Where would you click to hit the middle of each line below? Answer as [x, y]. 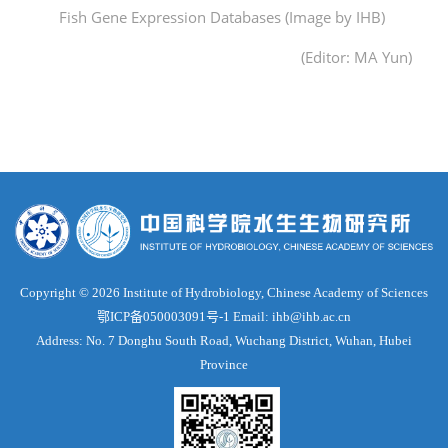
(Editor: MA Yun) [356, 56]
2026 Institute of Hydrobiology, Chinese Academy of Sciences [260, 292]
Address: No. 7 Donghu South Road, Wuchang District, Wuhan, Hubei [224, 340]
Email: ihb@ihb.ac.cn [290, 316]
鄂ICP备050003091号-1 [163, 316]
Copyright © [56, 292]
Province [224, 364]
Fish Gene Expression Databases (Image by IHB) [222, 16]
